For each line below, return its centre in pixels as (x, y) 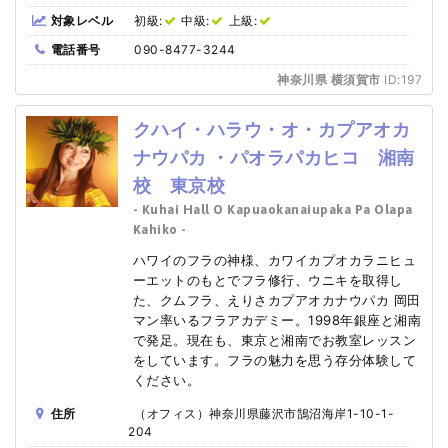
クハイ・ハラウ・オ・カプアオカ (271, 129)
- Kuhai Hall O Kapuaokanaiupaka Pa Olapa (272, 209)
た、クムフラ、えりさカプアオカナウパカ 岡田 (276, 299)
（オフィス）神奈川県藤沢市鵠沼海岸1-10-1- (264, 413)
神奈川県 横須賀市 (329, 79)
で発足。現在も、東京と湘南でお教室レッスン (274, 339)
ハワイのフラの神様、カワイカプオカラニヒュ (274, 259)
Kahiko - (159, 229)
